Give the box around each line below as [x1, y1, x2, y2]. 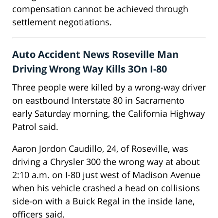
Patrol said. [12, 121, 58, 133]
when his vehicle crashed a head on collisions [12, 182, 200, 194]
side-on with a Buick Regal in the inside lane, [12, 195, 195, 207]
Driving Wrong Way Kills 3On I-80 [12, 62, 167, 76]
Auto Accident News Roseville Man [12, 48, 179, 61]
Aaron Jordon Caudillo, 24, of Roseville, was [12, 143, 188, 155]
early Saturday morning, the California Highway [12, 108, 205, 120]
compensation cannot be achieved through [12, 3, 188, 15]
